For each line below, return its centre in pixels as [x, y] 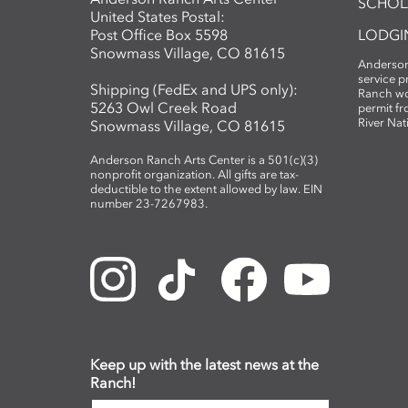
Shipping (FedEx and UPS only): [194, 90]
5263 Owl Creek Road [163, 108]
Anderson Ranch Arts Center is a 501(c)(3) [204, 160]
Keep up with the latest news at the [204, 365]
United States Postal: [158, 17]
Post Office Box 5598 [159, 35]
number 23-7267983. [149, 204]
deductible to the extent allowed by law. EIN [206, 189]
